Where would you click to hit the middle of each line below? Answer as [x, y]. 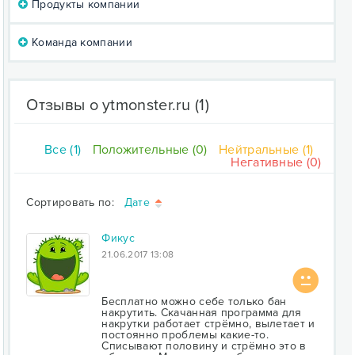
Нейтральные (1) [266, 150]
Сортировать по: [75, 202]
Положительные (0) [150, 150]
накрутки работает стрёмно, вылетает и [208, 323]
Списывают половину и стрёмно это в [204, 345]
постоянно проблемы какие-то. [185, 334]
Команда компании [80, 42]
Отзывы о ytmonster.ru [109, 105]
